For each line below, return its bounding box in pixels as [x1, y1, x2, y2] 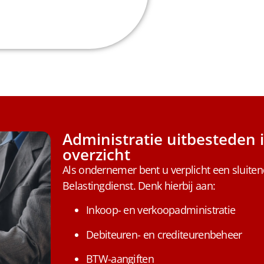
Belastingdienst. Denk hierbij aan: [62, 179, 216, 193]
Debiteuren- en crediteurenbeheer [86, 227, 242, 242]
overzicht [62, 144, 130, 166]
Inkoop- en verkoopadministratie [86, 203, 236, 217]
